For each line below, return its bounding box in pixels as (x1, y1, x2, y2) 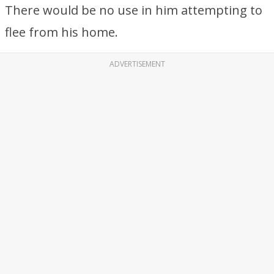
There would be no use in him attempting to (5, 2, 262, 18)
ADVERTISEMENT (109, 59, 165, 69)
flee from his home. (5, 24, 118, 40)
